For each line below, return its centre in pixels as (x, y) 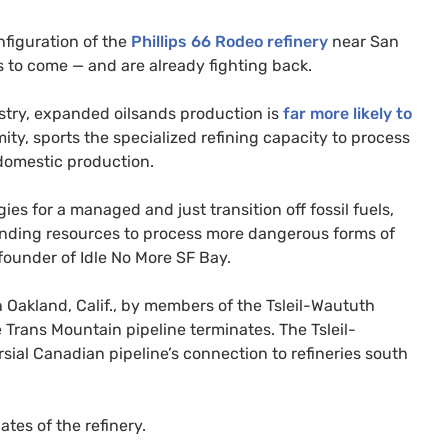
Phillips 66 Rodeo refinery (229, 41)
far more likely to (347, 113)
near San (363, 41)
